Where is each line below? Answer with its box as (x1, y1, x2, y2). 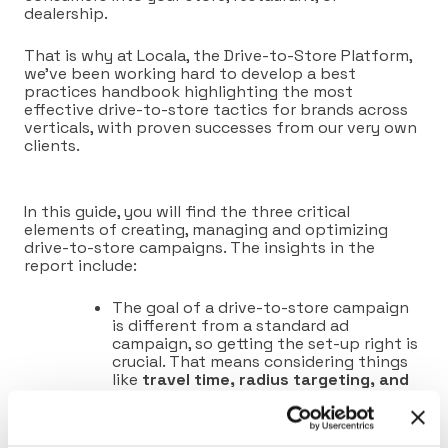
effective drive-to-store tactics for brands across (24, 98, 408, 120)
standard (256, 314, 326, 336)
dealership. (24, 2, 116, 24)
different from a (128, 314, 256, 336)
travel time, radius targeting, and (142, 368, 409, 390)
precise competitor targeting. (112, 386, 353, 408)
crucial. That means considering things (112, 350, 408, 372)
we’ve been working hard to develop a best (24, 62, 356, 84)
